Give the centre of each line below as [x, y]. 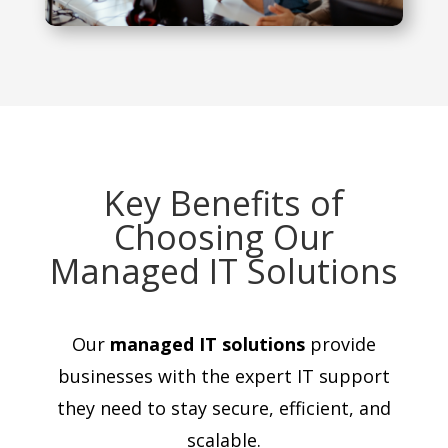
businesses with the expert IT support [223, 375]
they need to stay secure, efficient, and [223, 407]
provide [340, 343]
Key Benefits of [223, 202]
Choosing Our [223, 236]
